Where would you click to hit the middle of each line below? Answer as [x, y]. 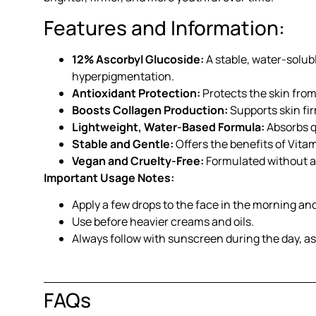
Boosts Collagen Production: [150, 110]
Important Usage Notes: [109, 177]
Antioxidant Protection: [136, 93]
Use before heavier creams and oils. [163, 222]
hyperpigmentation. [123, 76]
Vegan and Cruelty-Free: [138, 160]
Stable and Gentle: [123, 144]
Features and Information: [164, 27]
